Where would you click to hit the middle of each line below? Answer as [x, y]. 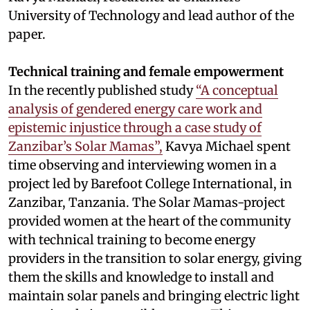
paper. [27, 34]
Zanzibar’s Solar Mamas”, [85, 146]
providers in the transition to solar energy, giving [155, 258]
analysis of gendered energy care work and [135, 109]
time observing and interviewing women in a [143, 165]
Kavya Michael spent [227, 146]
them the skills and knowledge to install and [141, 277]
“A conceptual [237, 90]
